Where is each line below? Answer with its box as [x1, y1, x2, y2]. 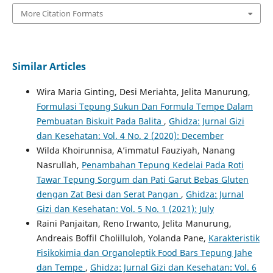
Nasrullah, [36, 159, 82, 171]
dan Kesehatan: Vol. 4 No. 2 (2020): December [36, 130, 224, 142]
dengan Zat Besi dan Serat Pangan [36, 188, 181, 200]
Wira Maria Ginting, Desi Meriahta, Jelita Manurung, [36, 86, 250, 98]
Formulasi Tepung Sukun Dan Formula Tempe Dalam [36, 101, 253, 113]
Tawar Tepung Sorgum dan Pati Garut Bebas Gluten [36, 174, 249, 186]
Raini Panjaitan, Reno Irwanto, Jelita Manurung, [36, 218, 232, 230]
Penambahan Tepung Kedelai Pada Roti [81, 159, 244, 171]
